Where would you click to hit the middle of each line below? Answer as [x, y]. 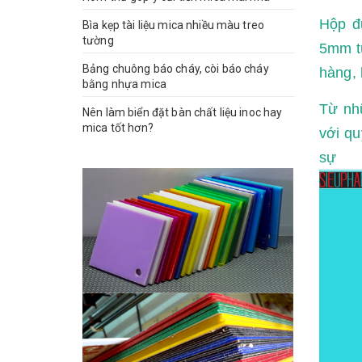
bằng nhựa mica [124, 84]
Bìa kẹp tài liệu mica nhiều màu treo [174, 25]
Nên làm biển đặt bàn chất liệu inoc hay [183, 112]
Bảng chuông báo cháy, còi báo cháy [176, 68]
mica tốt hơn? [118, 127]
